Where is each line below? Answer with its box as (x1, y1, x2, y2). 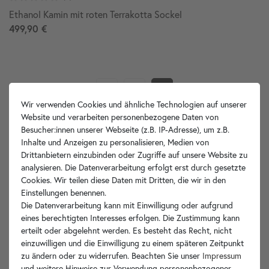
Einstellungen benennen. (21, 187, 106, 198)
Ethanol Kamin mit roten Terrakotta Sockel (9, 8, 182, 20)
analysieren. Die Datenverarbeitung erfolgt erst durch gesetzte (21, 162, 246, 173)
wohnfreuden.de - (101, 251, 168, 262)
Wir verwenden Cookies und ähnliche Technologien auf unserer (21, 99, 247, 110)
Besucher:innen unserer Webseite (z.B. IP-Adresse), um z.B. (21, 124, 229, 135)
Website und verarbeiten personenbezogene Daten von (21, 112, 219, 122)
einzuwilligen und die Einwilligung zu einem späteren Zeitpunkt (21, 238, 244, 249)
